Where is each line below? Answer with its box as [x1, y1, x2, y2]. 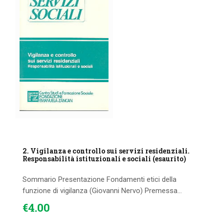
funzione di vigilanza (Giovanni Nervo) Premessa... [22, 186, 182, 195]
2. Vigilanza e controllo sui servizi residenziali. [22, 146, 190, 155]
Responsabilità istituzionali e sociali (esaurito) [22, 153, 187, 163]
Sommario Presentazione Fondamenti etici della [22, 175, 177, 184]
